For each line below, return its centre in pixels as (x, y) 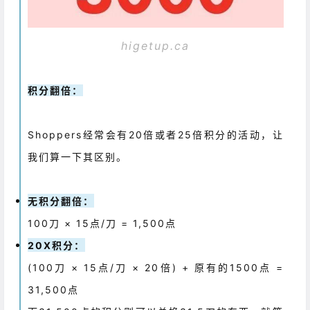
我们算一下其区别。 (78, 157)
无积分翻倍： (61, 201)
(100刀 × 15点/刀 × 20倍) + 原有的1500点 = (156, 268)
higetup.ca (156, 46)
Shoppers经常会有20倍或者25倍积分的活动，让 (156, 135)
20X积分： (57, 246)
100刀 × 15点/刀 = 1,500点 (102, 224)
